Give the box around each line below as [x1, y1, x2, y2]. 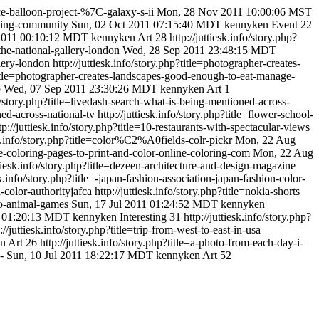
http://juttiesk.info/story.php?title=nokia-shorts [95, 185, 300, 197]
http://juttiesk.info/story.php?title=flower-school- [98, 108, 313, 120]
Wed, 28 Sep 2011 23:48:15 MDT [122, 44, 276, 56]
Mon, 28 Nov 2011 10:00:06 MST [157, 6, 312, 18]
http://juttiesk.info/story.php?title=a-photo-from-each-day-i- [40, 236, 303, 249]
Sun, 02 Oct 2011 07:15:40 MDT [71, 19, 221, 31]
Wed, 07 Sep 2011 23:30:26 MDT [4, 83, 157, 95]
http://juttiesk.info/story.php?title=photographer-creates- [53, 57, 300, 69]
